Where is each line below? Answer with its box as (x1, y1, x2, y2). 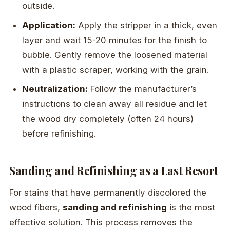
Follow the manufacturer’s (88, 84, 197, 94)
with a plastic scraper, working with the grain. (22, 64, 209, 75)
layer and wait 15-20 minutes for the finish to (22, 34, 207, 45)
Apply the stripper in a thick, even (75, 20, 218, 30)
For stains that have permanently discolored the (9, 187, 206, 198)
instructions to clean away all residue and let (22, 99, 207, 109)
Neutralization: (22, 84, 88, 94)
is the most (167, 202, 215, 213)
